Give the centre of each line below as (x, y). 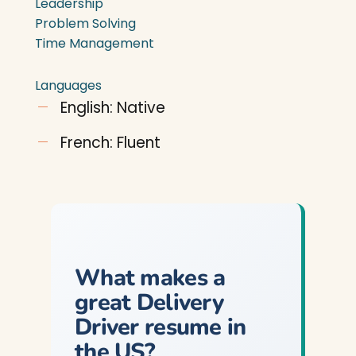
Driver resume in (161, 327)
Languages (68, 85)
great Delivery (149, 302)
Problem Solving (85, 23)
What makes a (150, 278)
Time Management (95, 43)
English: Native (113, 108)
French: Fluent (110, 143)
